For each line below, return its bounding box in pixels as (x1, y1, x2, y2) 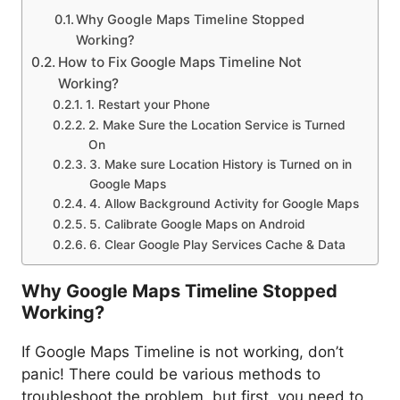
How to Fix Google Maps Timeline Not (58, 53, 303, 71)
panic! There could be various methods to (21, 364, 321, 383)
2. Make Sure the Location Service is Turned (87, 117, 346, 132)
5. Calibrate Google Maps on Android (88, 216, 305, 231)
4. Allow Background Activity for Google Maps (88, 196, 359, 211)
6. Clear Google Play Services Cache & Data (88, 237, 346, 252)
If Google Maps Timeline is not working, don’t (21, 342, 344, 361)
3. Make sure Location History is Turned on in (88, 156, 352, 171)
